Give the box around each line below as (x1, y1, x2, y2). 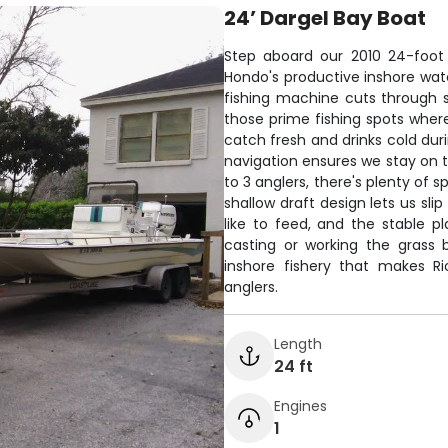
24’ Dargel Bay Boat (224, 4, 426, 32)
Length (274, 333, 322, 354)
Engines (274, 395, 327, 416)
